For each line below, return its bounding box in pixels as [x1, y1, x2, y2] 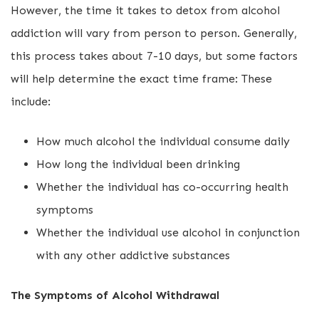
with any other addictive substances [36, 249, 230, 262]
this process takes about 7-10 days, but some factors [11, 49, 298, 63]
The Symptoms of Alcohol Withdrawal [11, 288, 219, 302]
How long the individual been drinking [36, 157, 240, 171]
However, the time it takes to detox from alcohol [11, 4, 280, 17]
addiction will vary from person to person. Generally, [11, 26, 297, 40]
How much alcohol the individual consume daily [36, 135, 290, 148]
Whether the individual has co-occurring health [36, 180, 288, 194]
